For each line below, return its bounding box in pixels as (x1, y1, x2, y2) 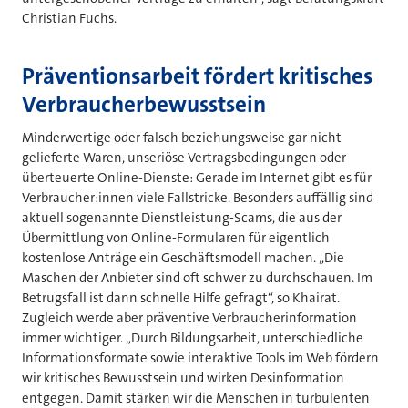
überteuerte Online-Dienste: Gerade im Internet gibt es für (22, 168, 372, 188)
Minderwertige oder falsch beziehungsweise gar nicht (22, 128, 342, 148)
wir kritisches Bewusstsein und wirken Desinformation (22, 369, 344, 388)
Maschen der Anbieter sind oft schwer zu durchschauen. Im (22, 269, 372, 288)
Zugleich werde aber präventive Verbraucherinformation (22, 309, 357, 328)
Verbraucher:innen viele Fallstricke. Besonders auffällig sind (22, 189, 373, 208)
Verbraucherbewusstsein (22, 89, 270, 120)
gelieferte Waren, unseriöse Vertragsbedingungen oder (22, 148, 346, 168)
